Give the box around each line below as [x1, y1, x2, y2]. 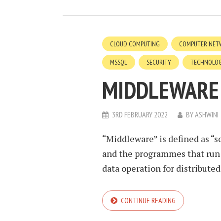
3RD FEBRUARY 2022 [112, 110, 168, 119]
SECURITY [147, 58, 171, 67]
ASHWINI [195, 110, 219, 119]
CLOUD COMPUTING [110, 39, 160, 48]
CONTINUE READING [121, 195, 176, 205]
